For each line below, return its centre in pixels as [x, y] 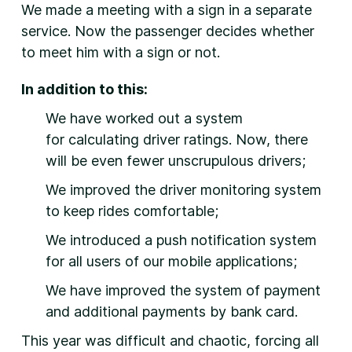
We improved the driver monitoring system [184, 189]
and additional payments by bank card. [172, 311]
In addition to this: [84, 89]
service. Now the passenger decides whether [167, 31]
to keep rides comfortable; [132, 211]
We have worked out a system [145, 118]
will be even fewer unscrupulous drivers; [176, 160]
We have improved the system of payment [183, 290]
